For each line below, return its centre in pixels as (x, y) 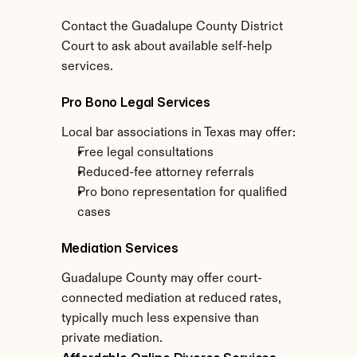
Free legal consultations (145, 153)
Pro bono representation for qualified (182, 193)
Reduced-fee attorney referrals (165, 173)
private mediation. (112, 339)
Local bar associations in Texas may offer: (178, 133)
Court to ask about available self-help (166, 47)
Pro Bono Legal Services (135, 102)
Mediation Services (120, 248)
